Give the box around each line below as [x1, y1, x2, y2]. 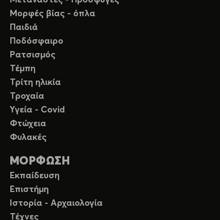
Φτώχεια [10, 119, 46, 129]
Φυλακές [10, 133, 47, 142]
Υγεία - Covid [10, 106, 65, 115]
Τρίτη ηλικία [10, 78, 61, 87]
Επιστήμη [10, 185, 49, 194]
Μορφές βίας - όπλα [10, 9, 95, 19]
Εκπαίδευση [10, 171, 59, 181]
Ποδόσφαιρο [10, 37, 63, 46]
